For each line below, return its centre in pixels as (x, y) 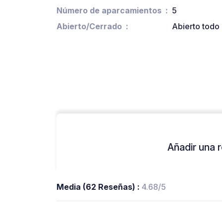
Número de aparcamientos (109, 11)
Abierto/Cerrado (89, 27)
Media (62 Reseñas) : (99, 187)
